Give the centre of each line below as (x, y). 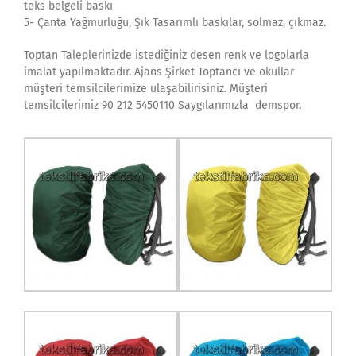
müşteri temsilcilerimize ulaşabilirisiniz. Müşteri (146, 89)
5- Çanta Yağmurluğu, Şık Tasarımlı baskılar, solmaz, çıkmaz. (175, 23)
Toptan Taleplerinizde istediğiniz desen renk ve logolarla (166, 55)
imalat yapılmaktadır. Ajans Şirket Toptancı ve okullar (159, 72)
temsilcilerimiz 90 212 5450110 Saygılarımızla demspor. (163, 105)
